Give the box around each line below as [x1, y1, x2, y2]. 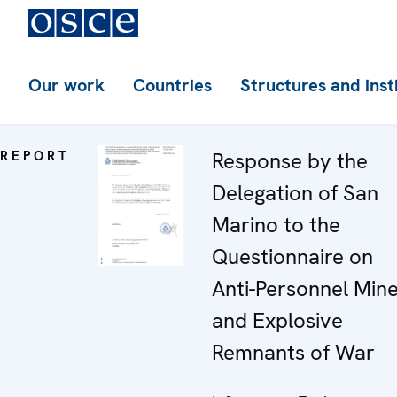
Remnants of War [212, 339, 375, 366]
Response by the [212, 147, 368, 175]
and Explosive [212, 307, 343, 334]
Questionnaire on [212, 243, 373, 270]
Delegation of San [212, 179, 378, 206]
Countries [133, 74, 212, 97]
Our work [28, 74, 105, 97]
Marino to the [212, 211, 340, 238]
